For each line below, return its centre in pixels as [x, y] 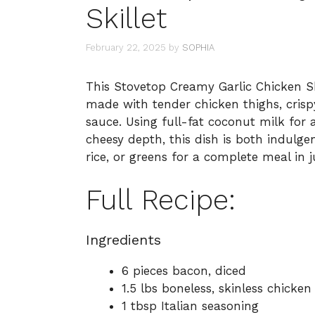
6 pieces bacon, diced [184, 271]
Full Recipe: [161, 200]
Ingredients [123, 240]
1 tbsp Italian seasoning [190, 306]
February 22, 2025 [126, 47]
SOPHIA [198, 47]
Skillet [126, 19]
